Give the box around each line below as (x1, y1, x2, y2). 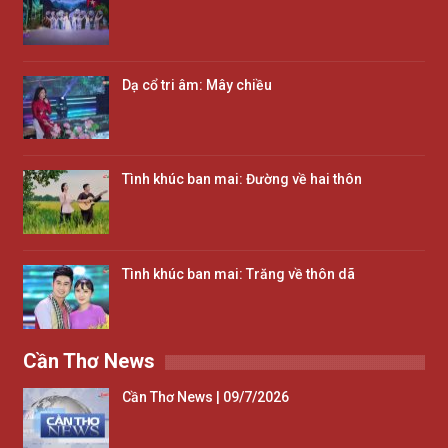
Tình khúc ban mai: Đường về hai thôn (122, 171, 362, 188)
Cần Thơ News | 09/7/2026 (122, 389, 289, 406)
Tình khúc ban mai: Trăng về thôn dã (122, 265, 355, 282)
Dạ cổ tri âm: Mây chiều (122, 76, 272, 93)
